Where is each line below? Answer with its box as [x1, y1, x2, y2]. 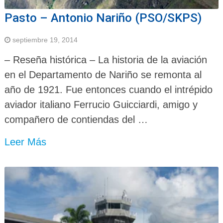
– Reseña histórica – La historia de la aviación [4, 54, 207, 66]
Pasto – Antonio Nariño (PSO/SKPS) [4, 11, 202, 25]
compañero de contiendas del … [4, 114, 148, 125]
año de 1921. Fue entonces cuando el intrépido [4, 84, 213, 96]
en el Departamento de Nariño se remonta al [4, 69, 202, 81]
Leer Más [4, 136, 46, 148]
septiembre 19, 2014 [12, 36, 78, 44]
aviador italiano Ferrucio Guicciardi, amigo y [4, 99, 198, 111]
